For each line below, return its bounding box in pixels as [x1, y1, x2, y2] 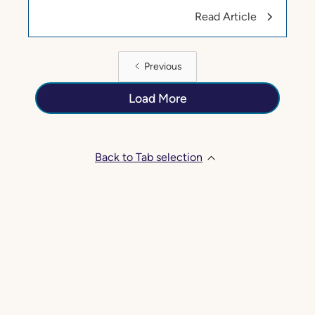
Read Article [195, 9, 257, 23]
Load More [128, 90, 187, 105]
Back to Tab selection [95, 150, 202, 164]
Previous [144, 60, 182, 72]
